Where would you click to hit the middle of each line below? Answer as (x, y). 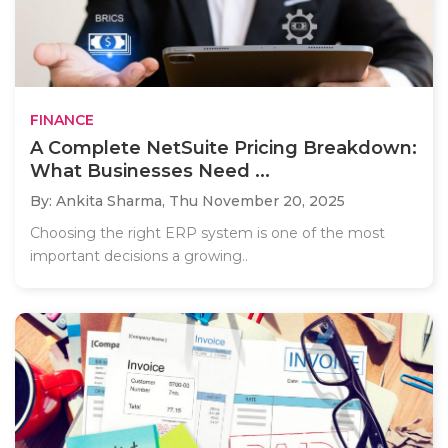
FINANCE (62, 120)
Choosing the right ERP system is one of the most (207, 233)
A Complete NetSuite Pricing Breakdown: (223, 148)
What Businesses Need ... (150, 171)
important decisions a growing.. (139, 256)
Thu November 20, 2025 (257, 201)
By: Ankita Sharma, (99, 201)
